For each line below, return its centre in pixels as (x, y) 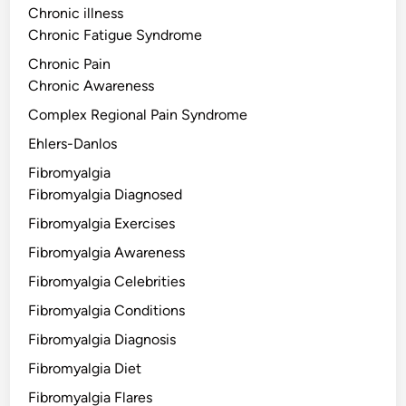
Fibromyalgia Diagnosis (102, 340)
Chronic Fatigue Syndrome (116, 35)
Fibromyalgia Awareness (107, 253)
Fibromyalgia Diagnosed (106, 195)
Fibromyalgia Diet (85, 369)
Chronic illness (76, 14)
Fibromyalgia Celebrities (107, 282)
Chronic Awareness (92, 86)
